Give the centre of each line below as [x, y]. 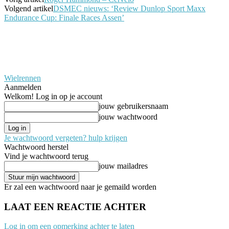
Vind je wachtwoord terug [46, 156]
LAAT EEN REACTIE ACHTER [75, 207]
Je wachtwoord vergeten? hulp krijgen [66, 138]
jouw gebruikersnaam [133, 106]
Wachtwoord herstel [36, 147]
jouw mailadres [123, 166]
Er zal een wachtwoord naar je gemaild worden [80, 187]
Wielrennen [22, 78]
